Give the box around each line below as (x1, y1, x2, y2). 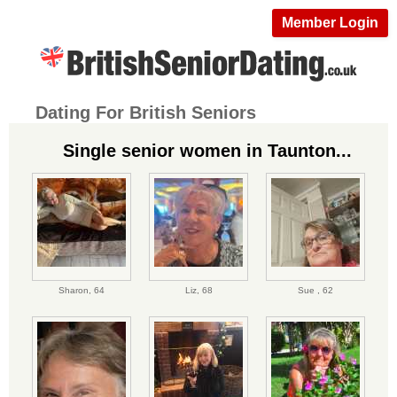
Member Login (282, 15, 378, 30)
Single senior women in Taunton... (63, 141, 352, 160)
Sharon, (58, 285, 94, 296)
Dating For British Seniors (35, 103, 256, 122)
